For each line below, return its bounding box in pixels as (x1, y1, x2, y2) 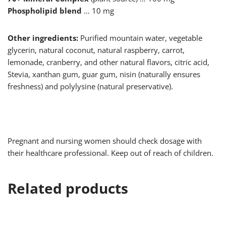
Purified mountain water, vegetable (78, 33, 202, 43)
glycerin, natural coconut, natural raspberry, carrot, (8, 45, 185, 55)
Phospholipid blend (8, 6, 82, 16)
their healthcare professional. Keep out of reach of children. (8, 148, 213, 158)
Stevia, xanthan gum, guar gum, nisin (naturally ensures (8, 69, 200, 80)
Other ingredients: (8, 33, 78, 43)
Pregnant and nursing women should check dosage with (8, 136, 202, 146)
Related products (8, 179, 128, 198)
